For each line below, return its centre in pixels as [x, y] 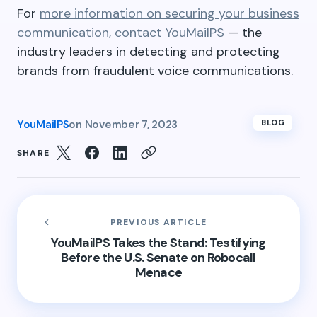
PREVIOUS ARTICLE [158, 222]
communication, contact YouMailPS [121, 33]
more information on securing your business [169, 13]
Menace [158, 272]
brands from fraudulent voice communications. [155, 71]
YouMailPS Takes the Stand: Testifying [158, 243]
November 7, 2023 [131, 125]
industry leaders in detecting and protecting [149, 52]
